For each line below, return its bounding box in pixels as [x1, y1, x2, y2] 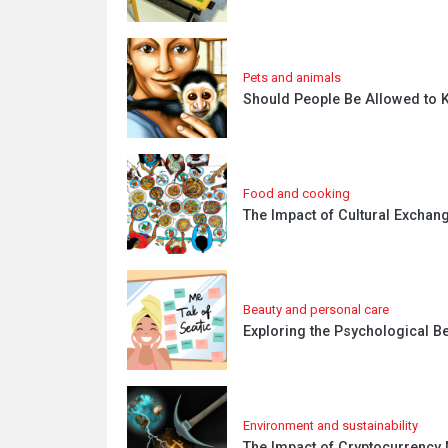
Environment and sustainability [243, 418, 418, 433]
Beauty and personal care [243, 302, 389, 317]
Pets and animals [243, 70, 341, 85]
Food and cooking [243, 186, 350, 201]
